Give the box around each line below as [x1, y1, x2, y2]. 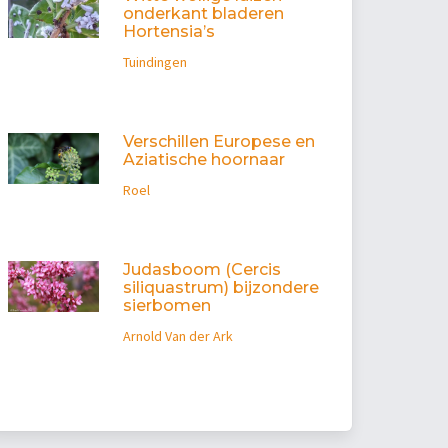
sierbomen [122, 296, 211, 316]
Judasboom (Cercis [122, 260, 281, 280]
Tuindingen [122, 53, 187, 72]
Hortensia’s [122, 22, 215, 42]
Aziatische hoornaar [122, 150, 285, 170]
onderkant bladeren [122, 4, 284, 24]
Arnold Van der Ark [122, 327, 233, 346]
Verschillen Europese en [122, 132, 315, 152]
